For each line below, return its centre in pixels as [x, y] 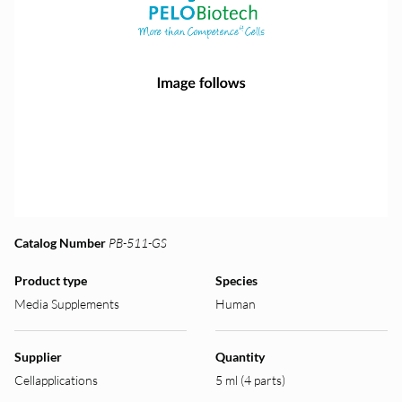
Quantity [240, 357]
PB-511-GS [138, 243]
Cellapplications [56, 380]
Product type [51, 280]
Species [236, 280]
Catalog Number [60, 243]
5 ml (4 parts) [250, 380]
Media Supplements [67, 304]
